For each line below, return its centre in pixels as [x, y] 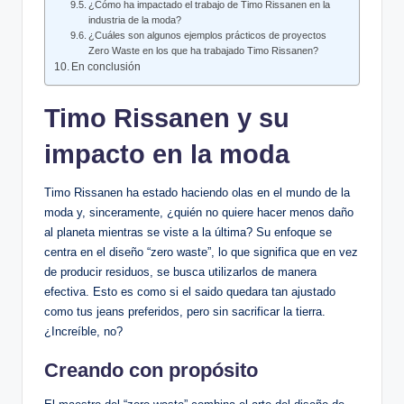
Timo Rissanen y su [167, 119]
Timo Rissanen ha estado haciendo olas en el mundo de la [197, 193]
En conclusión [106, 67]
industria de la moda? [135, 20]
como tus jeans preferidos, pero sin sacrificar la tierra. [185, 312]
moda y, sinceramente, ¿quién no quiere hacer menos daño [199, 213]
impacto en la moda [167, 155]
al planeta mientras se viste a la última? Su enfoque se [188, 233]
